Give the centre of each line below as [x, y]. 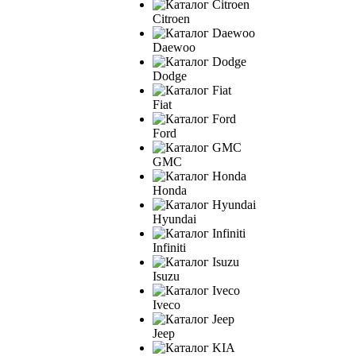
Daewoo [174, 47]
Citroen [171, 18]
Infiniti [169, 247]
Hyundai [174, 219]
